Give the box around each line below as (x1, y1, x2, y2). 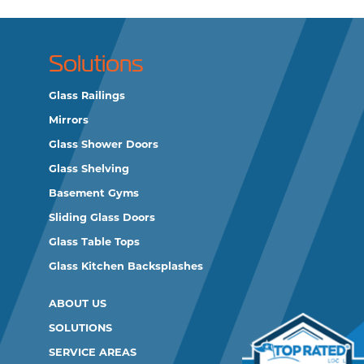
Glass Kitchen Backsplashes (49, 260, 203, 273)
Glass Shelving (49, 162, 129, 175)
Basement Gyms (49, 187, 139, 200)
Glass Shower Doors (49, 138, 158, 151)
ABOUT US (49, 297, 106, 310)
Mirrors (49, 114, 89, 127)
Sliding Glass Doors (49, 211, 155, 224)
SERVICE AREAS (49, 346, 136, 359)
